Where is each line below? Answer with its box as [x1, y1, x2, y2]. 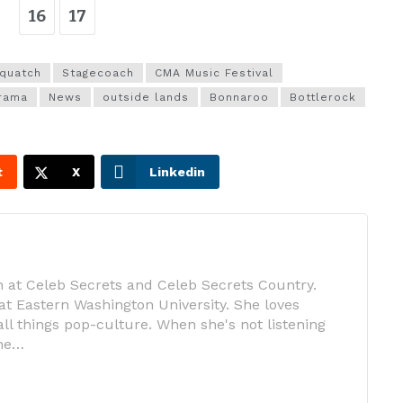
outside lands [103, 91, 189, 104]
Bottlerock [290, 91, 356, 104]
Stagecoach [62, 67, 134, 80]
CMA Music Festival [155, 67, 273, 80]
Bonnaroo [210, 91, 269, 104]
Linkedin [149, 165, 205, 180]
